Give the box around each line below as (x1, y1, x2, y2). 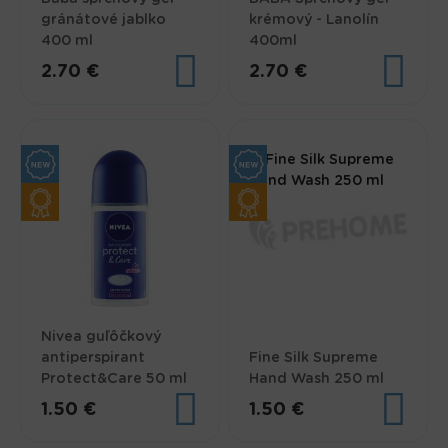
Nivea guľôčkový (41, 330, 162, 345)
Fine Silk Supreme (249, 351, 379, 366)
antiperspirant (41, 351, 146, 366)
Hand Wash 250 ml (249, 372, 385, 387)
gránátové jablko (41, 12, 167, 27)
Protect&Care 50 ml (41, 372, 188, 387)
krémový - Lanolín (249, 12, 380, 27)
